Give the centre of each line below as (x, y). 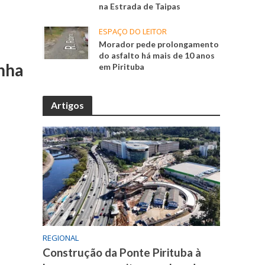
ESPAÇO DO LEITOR (133, 32)
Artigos (68, 105)
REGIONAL (61, 238)
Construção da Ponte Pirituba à (122, 253)
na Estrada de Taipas (140, 7)
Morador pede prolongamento (159, 44)
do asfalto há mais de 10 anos (157, 56)
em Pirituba (122, 67)
